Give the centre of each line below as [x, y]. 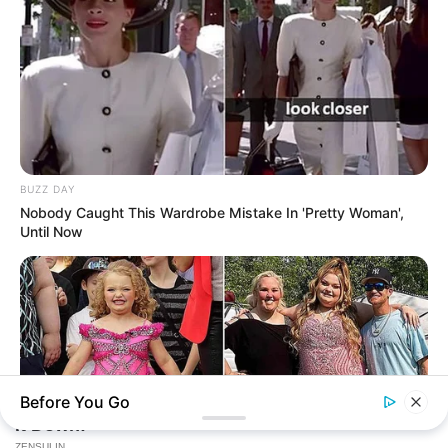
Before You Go [75, 402]
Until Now [51, 231]
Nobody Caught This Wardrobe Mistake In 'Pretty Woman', [212, 212]
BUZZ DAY [47, 188]
